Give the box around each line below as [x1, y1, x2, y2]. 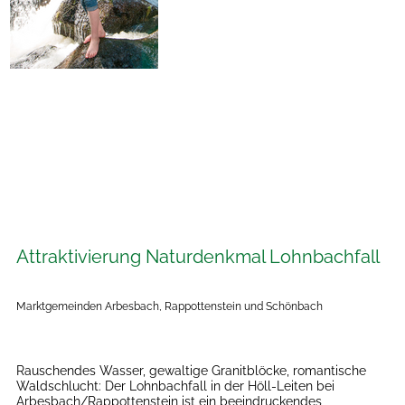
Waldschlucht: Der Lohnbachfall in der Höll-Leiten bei [16, 379, 335, 394]
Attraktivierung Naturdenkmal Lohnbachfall [16, 246, 381, 268]
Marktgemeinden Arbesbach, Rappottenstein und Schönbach [16, 300, 324, 314]
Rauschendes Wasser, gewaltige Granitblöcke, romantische [16, 363, 367, 379]
